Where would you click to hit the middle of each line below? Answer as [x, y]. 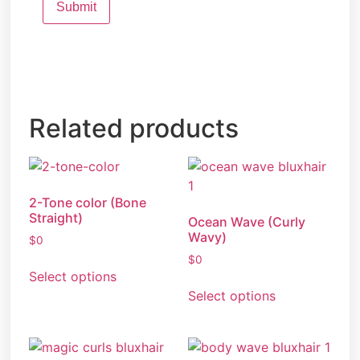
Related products [134, 129]
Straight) [56, 218]
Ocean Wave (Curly [247, 222]
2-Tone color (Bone [88, 203]
